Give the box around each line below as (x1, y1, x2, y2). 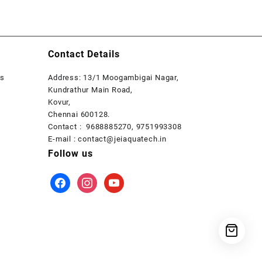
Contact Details (48, 48, 120, 60)
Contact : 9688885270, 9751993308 (48, 122, 182, 131)
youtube (103, 174, 133, 183)
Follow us (48, 147, 94, 159)
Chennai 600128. (48, 109, 111, 119)
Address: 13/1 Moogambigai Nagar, (48, 73, 179, 82)
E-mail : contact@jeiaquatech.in (48, 134, 167, 143)
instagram (77, 174, 115, 183)
